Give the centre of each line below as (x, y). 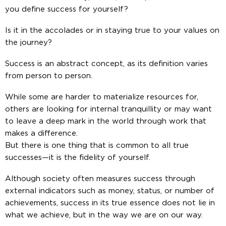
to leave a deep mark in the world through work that (106, 121)
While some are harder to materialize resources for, (102, 97)
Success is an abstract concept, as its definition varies (106, 64)
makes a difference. (41, 133)
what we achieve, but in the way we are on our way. (104, 215)
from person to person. (49, 76)
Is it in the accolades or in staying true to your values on (112, 30)
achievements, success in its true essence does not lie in (110, 203)
